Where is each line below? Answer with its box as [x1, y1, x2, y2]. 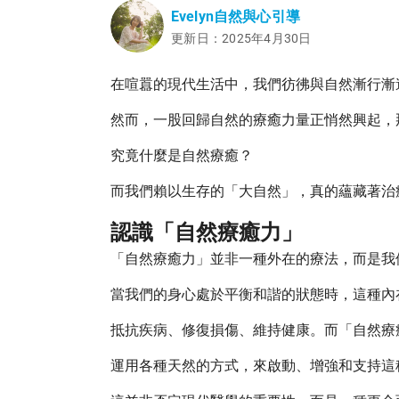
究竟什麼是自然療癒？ [110, 147, 253, 164]
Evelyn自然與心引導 [171, 8, 300, 25]
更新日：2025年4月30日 [171, 31, 312, 45]
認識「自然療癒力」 [110, 220, 303, 245]
